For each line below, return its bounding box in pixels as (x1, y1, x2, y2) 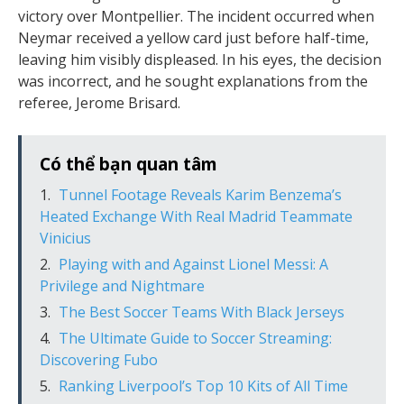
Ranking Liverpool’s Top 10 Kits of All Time (59, 376, 348, 396)
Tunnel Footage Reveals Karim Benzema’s (59, 185, 342, 205)
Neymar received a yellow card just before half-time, (18, 28, 369, 48)
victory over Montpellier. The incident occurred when (18, 6, 374, 26)
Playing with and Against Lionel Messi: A (59, 254, 328, 274)
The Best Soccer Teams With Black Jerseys (59, 302, 344, 322)
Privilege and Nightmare (40, 276, 205, 296)
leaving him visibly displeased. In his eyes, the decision (18, 50, 381, 69)
